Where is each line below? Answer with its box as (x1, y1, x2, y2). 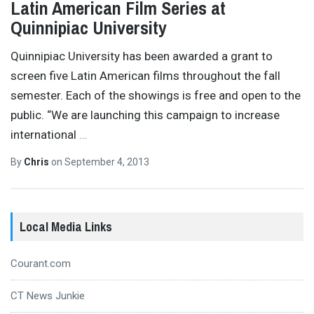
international (11, 128, 79, 142)
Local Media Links (20, 218, 112, 236)
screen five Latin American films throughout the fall (11, 69, 280, 83)
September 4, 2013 (64, 156, 149, 168)
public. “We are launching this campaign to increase (11, 108, 280, 123)
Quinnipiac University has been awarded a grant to (11, 49, 273, 64)
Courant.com (11, 257, 71, 271)
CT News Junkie (11, 289, 85, 303)
